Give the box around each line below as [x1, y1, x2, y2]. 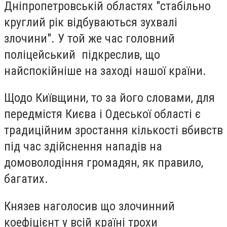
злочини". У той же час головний [4, 31, 175, 46]
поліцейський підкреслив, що [4, 47, 160, 62]
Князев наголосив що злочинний [4, 199, 175, 213]
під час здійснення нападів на [4, 139, 162, 154]
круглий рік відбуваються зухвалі [4, 15, 177, 29]
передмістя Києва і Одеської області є [4, 107, 201, 122]
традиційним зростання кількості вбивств [4, 123, 223, 138]
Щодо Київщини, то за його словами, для [4, 91, 215, 105]
